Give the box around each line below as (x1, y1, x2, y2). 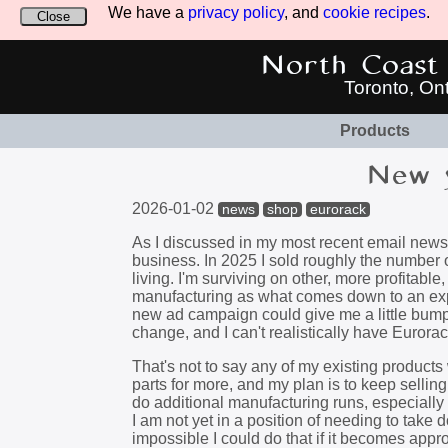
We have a (108, 4, 188, 21)
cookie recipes (323, 4, 426, 21)
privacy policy (188, 4, 284, 21)
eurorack (310, 202, 366, 217)
